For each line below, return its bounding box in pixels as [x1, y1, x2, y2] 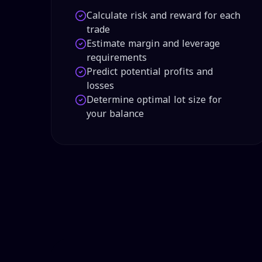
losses [87, 77, 114, 95]
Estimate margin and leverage [87, 35, 220, 53]
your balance [87, 105, 144, 123]
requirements [87, 49, 147, 67]
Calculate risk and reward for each [87, 6, 240, 25]
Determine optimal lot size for [87, 91, 222, 109]
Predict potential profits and [87, 63, 213, 81]
